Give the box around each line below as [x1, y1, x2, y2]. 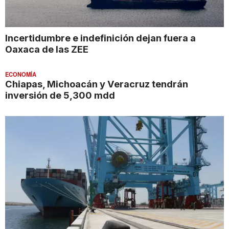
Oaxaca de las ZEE [5, 43, 88, 55]
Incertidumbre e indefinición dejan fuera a [5, 32, 196, 43]
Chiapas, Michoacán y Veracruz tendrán [5, 78, 188, 89]
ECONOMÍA [5, 70, 36, 78]
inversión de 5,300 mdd [5, 89, 115, 101]
